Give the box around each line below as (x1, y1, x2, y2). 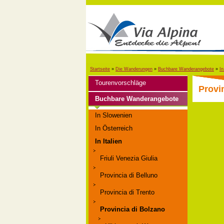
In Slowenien (95, 111, 132, 119)
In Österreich (95, 124, 132, 132)
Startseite (90, 66, 110, 71)
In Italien (95, 137, 122, 145)
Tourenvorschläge (95, 79, 146, 86)
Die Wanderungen (115, 66, 152, 71)
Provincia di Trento (100, 188, 154, 196)
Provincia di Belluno (100, 171, 157, 179)
